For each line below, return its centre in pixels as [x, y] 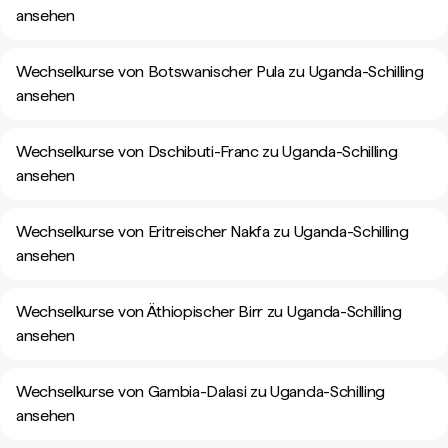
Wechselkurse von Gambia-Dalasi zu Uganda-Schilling [200, 391]
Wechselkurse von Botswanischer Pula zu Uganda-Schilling [220, 71]
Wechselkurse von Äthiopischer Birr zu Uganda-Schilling [209, 311]
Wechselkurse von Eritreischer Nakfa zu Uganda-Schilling [212, 231]
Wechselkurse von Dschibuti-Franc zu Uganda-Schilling [207, 151]
